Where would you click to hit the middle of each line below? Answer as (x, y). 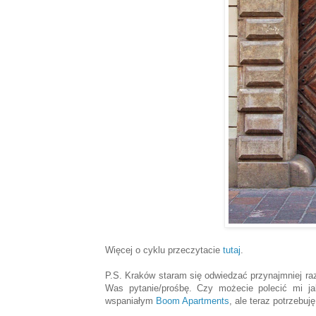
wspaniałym (130, 301)
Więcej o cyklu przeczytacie (164, 250)
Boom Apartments (193, 301)
